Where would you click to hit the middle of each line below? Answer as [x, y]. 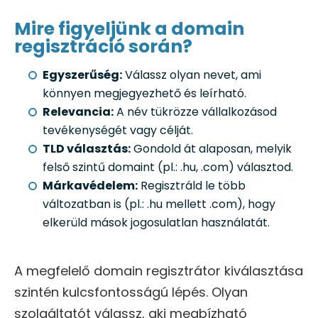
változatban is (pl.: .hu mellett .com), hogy [159, 204]
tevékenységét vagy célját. [118, 131]
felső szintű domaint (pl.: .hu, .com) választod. [168, 168]
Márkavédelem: [90, 186]
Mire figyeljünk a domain [129, 29]
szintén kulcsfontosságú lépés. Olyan [131, 292]
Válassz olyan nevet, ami [192, 75]
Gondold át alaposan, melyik [211, 149]
